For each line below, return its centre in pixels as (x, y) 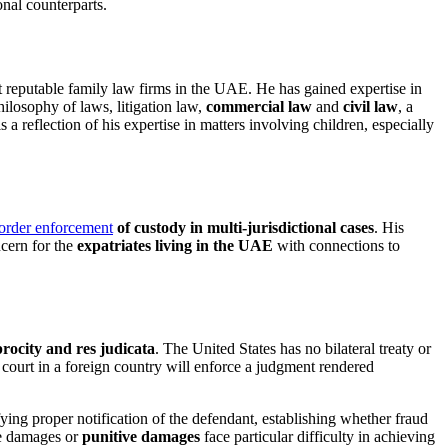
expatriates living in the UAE (175, 246)
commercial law (259, 107)
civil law (370, 107)
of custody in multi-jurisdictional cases (245, 228)
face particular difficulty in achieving (317, 436)
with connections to (336, 246)
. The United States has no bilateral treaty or (293, 348)
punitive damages (141, 436)
